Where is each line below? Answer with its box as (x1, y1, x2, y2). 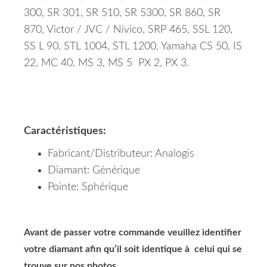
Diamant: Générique (48, 165, 140, 176)
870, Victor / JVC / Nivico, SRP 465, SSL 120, (24, 24, 232, 36)
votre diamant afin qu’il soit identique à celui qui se (24, 244, 242, 254)
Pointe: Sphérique (48, 182, 128, 193)
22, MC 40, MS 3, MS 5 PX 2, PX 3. (24, 58, 189, 69)
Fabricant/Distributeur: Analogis (48, 148, 194, 160)
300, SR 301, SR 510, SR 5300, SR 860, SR (24, 8, 221, 19)
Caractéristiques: (24, 126, 106, 137)
